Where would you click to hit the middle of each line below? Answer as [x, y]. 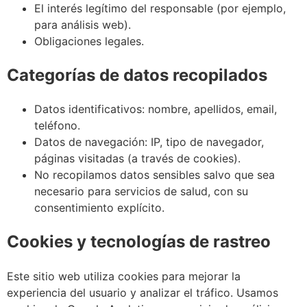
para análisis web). [83, 24]
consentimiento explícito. [99, 208]
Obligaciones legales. [89, 41]
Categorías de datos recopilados [137, 75]
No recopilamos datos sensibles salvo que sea [155, 175]
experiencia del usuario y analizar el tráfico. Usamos [143, 293]
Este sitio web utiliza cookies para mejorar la [124, 277]
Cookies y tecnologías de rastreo [139, 242]
